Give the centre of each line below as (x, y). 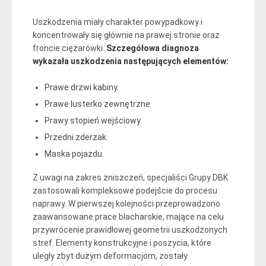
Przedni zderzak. (76, 137)
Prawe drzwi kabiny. (82, 87)
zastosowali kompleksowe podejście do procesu (125, 190)
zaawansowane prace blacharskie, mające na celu (128, 216)
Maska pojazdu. (74, 153)
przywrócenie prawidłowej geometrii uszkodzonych (130, 229)
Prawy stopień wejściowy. (93, 120)
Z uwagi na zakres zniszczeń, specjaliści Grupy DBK (130, 177)
